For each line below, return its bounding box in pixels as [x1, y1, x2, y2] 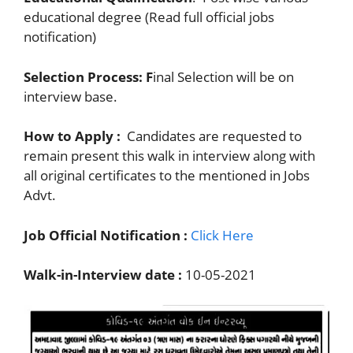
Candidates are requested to [124, 127, 302, 145]
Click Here [191, 225, 254, 244]
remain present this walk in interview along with [24, 147, 315, 165]
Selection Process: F [24, 67, 153, 86]
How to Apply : [24, 127, 124, 145]
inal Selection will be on [153, 67, 294, 86]
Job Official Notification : [24, 225, 191, 244]
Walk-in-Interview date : [24, 266, 185, 284]
